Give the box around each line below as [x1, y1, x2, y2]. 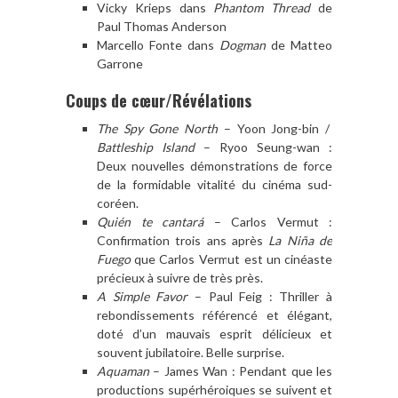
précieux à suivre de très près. [97, 269, 263, 285]
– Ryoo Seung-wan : [195, 139, 332, 155]
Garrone [97, 55, 143, 71]
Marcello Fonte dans [97, 36, 219, 52]
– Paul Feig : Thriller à [187, 288, 332, 304]
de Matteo [266, 36, 332, 52]
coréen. [97, 195, 139, 211]
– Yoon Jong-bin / [218, 120, 333, 136]
